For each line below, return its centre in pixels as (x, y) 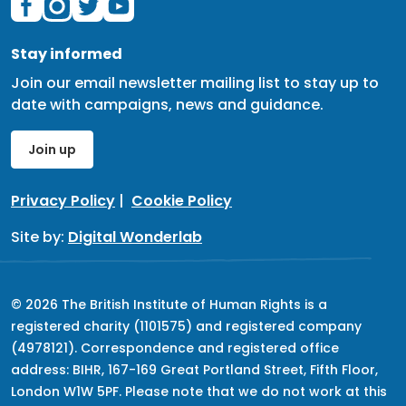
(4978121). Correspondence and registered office (175, 348)
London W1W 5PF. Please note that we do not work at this (199, 392)
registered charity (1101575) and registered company (186, 327)
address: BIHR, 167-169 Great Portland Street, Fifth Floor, (194, 370)
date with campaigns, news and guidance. (167, 105)
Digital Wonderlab (135, 237)
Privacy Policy (63, 201)
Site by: (39, 237)
